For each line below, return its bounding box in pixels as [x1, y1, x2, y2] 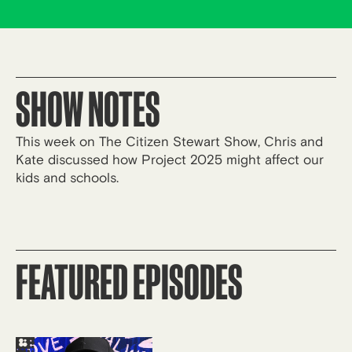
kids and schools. [16, 170, 119, 186]
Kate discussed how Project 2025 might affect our [16, 152, 324, 168]
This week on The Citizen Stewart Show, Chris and [16, 134, 323, 150]
